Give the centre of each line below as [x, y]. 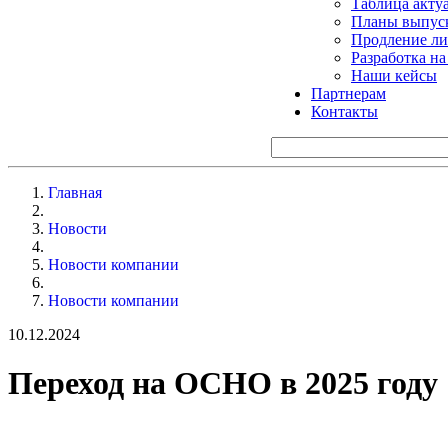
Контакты [344, 111]
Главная [75, 192]
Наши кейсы [394, 75]
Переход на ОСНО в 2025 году [223, 383]
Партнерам [348, 93]
